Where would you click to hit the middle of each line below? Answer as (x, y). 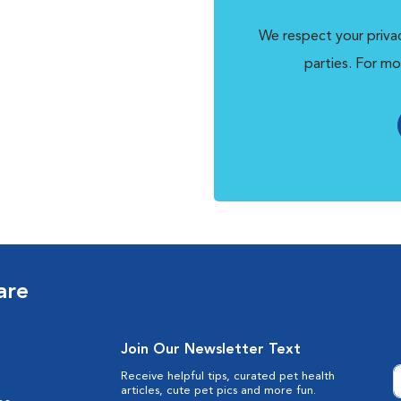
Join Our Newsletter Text (210, 350)
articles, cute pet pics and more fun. (218, 391)
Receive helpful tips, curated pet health (227, 376)
